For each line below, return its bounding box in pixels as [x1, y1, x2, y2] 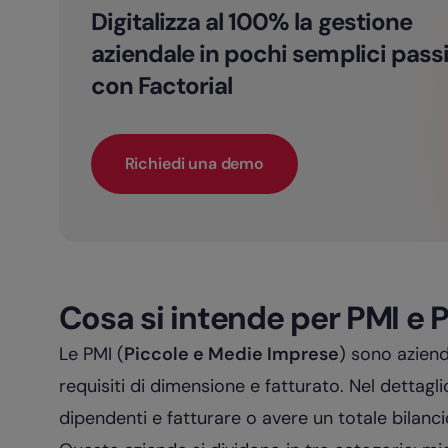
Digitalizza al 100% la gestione [90, 6, 412, 37]
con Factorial [90, 70, 233, 101]
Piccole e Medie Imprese [123, 342, 339, 366]
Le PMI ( [58, 342, 124, 366]
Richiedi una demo [124, 153, 264, 174]
